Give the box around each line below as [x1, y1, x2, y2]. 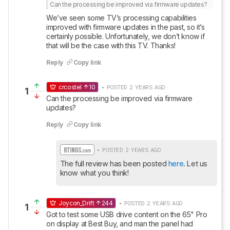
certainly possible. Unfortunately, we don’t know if [46, 32, 205, 41]
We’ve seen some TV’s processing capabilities [46, 13, 197, 22]
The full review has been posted [60, 159, 168, 168]
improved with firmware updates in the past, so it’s [46, 23, 205, 31]
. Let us [183, 159, 207, 168]
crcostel [59, 83, 82, 91]
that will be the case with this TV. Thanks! [46, 41, 176, 50]
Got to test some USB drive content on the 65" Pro [46, 210, 207, 219]
